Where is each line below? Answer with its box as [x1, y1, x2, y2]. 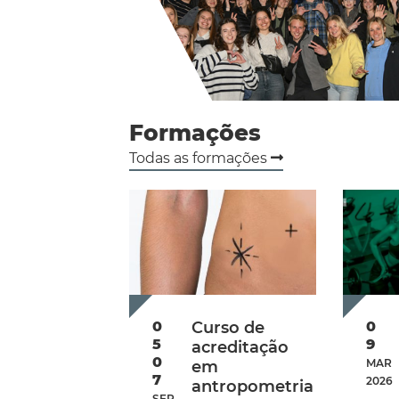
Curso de [191, 318, 265, 338]
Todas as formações [129, 150, 271, 167]
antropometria [191, 377, 314, 397]
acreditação [191, 338, 289, 358]
